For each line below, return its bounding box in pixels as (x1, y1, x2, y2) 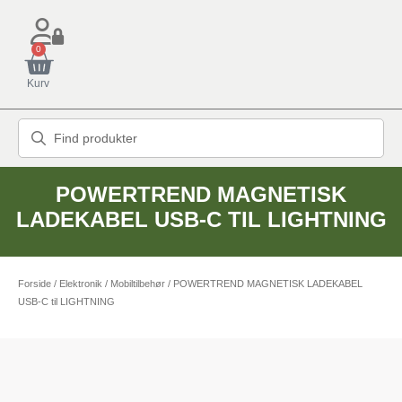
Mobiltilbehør (110, 278, 165, 289)
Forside (18, 278, 51, 289)
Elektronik (59, 278, 102, 289)
